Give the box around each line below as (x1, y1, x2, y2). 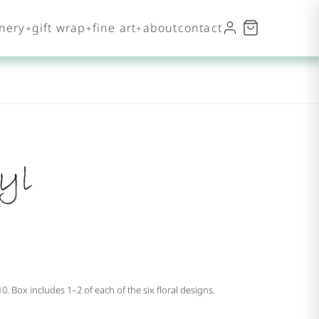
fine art (92, 20, 137, 36)
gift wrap (31, 20, 86, 36)
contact (177, 20, 222, 36)
